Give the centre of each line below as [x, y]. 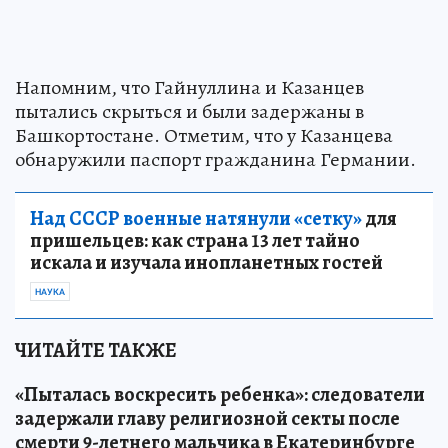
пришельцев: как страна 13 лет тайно [195, 241]
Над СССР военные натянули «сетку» [196, 219]
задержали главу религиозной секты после [207, 419]
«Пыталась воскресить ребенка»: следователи [220, 395]
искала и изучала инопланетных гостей [206, 263]
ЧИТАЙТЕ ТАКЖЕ [96, 351]
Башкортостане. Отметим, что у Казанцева [204, 136]
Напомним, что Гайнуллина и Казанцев [189, 88]
